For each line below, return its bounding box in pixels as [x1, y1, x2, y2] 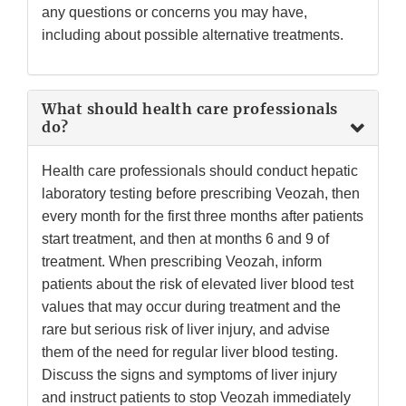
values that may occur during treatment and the [42, 299, 341, 315]
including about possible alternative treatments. [42, 27, 343, 43]
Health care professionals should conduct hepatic [42, 163, 358, 179]
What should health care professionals [42, 100, 338, 119]
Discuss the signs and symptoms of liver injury [42, 367, 337, 383]
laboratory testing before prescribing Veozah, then [42, 186, 360, 202]
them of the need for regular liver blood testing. [42, 344, 338, 361]
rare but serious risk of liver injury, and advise [42, 322, 330, 338]
